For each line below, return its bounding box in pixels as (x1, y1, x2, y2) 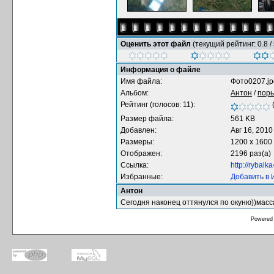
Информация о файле (120, 65, 201, 74)
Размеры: (120, 138, 154, 146)
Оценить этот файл (120, 40, 193, 48)
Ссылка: (120, 161, 149, 169)
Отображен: (120, 149, 162, 158)
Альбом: (120, 89, 149, 97)
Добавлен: (120, 126, 157, 135)
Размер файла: (120, 114, 174, 123)
